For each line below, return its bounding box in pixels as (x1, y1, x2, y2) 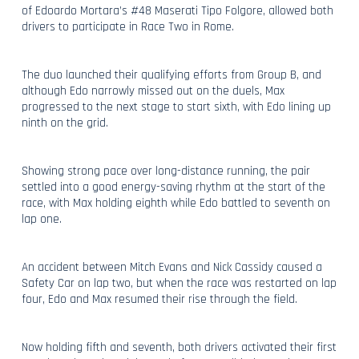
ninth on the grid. (21, 115, 108, 131)
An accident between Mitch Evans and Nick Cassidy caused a (21, 259, 322, 275)
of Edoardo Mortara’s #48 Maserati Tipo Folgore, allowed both (21, 2, 333, 18)
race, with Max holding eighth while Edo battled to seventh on (21, 195, 330, 211)
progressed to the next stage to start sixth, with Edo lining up (21, 99, 331, 115)
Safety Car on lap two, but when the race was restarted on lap (21, 275, 337, 291)
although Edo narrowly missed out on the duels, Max (21, 83, 284, 99)
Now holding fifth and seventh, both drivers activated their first (21, 339, 337, 355)
